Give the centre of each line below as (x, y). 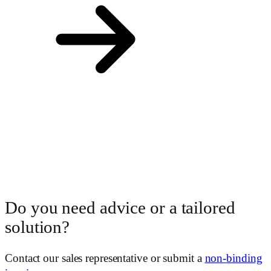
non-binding (233, 259)
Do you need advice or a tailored (120, 207)
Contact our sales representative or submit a (105, 259)
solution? (38, 227)
